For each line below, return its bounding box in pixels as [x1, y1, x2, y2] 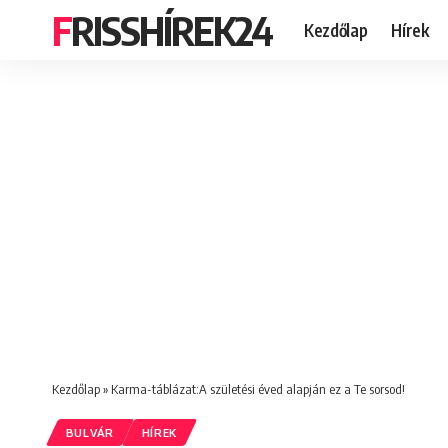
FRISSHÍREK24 [71, 5, 272, 55]
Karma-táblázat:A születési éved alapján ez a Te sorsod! [111, 381, 405, 397]
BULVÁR [65, 425, 114, 441]
